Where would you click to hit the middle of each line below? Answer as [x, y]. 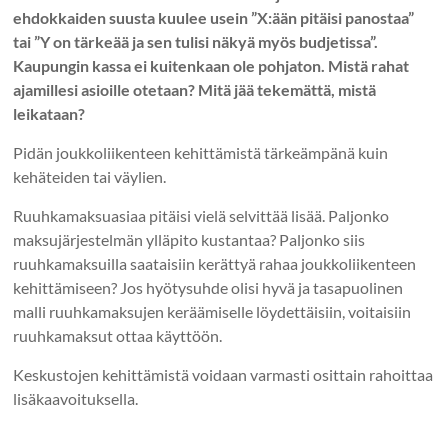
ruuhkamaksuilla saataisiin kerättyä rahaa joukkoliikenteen [215, 263]
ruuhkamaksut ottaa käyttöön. [118, 335]
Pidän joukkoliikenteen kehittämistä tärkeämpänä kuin [201, 152]
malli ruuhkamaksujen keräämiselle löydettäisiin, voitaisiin [212, 311]
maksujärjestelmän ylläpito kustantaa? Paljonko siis [189, 239]
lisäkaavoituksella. [76, 398]
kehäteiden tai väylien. [90, 176]
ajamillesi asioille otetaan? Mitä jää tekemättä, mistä [195, 89]
